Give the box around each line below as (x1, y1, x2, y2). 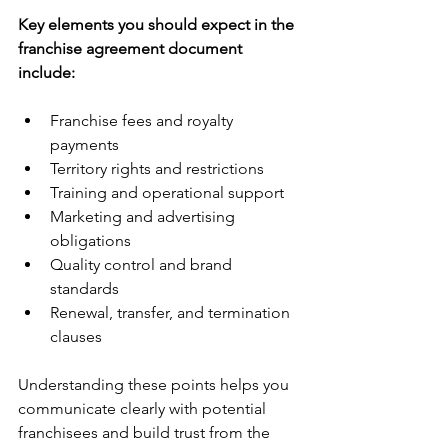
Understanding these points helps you (18, 375, 293, 394)
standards (50, 279, 127, 298)
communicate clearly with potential (18, 399, 270, 418)
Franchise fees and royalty (50, 111, 237, 130)
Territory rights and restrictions (50, 159, 272, 178)
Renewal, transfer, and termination (50, 303, 294, 322)
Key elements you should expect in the (18, 15, 298, 34)
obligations (50, 231, 139, 250)
